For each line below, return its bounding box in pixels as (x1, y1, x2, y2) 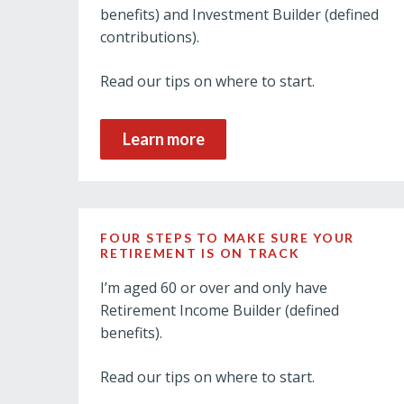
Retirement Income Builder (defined (100, 300, 339, 320)
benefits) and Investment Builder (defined (100, 5, 379, 24)
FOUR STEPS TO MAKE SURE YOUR (100, 230, 355, 245)
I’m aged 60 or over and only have (100, 278, 327, 298)
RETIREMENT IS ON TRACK (100, 245, 300, 261)
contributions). (100, 27, 199, 47)
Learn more (122, 129, 205, 149)
